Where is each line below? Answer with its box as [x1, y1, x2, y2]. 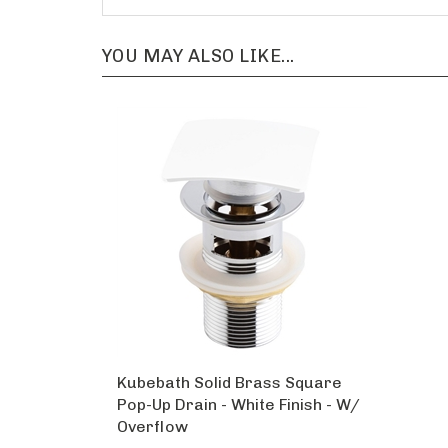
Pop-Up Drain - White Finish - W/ [117, 375, 360, 395]
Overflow [117, 397, 188, 417]
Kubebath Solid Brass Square [117, 353, 342, 373]
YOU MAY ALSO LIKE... [102, 25, 295, 48]
